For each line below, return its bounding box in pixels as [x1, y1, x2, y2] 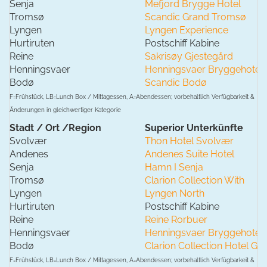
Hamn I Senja [145, 162, 203, 173]
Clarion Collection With [145, 175, 244, 187]
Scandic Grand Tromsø [145, 11, 246, 23]
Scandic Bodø [145, 77, 207, 89]
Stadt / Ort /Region [10, 122, 101, 134]
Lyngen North [145, 188, 204, 200]
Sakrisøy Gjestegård [145, 51, 233, 63]
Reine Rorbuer [145, 214, 207, 226]
